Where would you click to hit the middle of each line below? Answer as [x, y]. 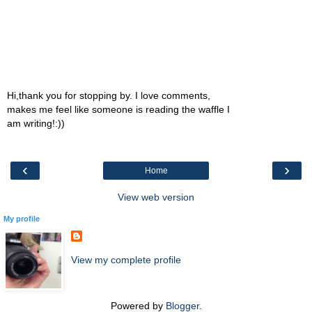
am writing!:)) [36, 124]
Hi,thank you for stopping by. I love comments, [109, 96]
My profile [22, 218]
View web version [156, 197]
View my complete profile [126, 259]
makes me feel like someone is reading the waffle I [118, 110]
